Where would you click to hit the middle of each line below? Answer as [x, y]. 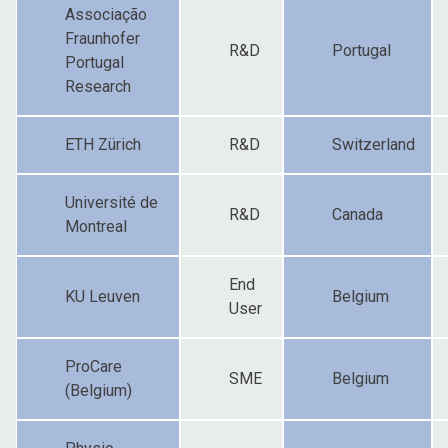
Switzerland [373, 144]
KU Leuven [102, 296]
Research [98, 86]
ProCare [93, 366]
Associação [106, 14]
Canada [357, 214]
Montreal [96, 226]
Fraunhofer [102, 38]
